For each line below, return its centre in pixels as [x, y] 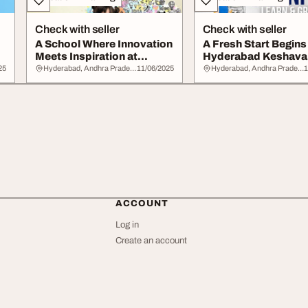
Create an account [151, 241]
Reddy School [238, 69]
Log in [127, 225]
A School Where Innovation [104, 44]
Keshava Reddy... [80, 69]
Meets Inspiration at [87, 56]
